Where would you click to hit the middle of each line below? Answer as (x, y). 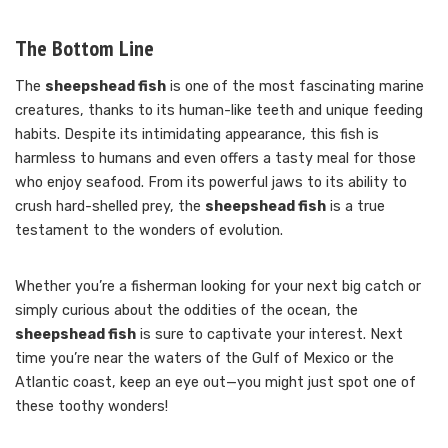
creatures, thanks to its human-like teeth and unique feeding (219, 110)
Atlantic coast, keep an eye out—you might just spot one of (215, 382)
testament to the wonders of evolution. (149, 230)
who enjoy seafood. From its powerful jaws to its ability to (211, 182)
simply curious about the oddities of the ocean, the (186, 310)
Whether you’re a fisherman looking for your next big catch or (218, 286)
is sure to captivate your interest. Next (269, 334)
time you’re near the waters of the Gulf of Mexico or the (204, 358)
